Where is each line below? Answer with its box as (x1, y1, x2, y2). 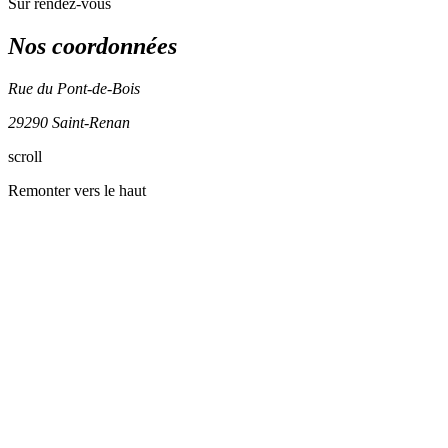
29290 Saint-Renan (8, 113, 130, 131)
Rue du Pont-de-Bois (8, 79, 140, 97)
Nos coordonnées (8, 32, 177, 59)
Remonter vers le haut (8, 181, 146, 199)
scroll (8, 147, 42, 165)
